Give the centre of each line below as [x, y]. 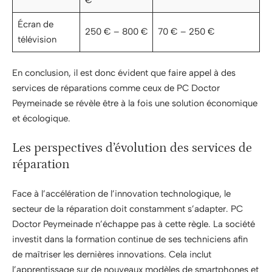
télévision [37, 39]
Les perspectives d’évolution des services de [132, 148]
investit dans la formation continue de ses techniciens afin [130, 239]
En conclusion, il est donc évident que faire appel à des [124, 73]
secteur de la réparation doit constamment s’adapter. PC [127, 209]
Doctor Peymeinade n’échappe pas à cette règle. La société [134, 224]
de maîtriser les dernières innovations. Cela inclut [112, 254]
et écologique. [41, 118]
